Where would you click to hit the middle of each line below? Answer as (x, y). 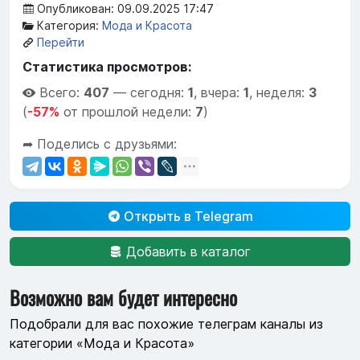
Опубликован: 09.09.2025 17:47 (124, 9)
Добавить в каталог (186, 252)
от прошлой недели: (127, 112)
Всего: (61, 93)
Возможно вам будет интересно (123, 298)
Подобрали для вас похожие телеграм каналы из (166, 323)
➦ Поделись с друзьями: (100, 144)
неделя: (282, 93)
